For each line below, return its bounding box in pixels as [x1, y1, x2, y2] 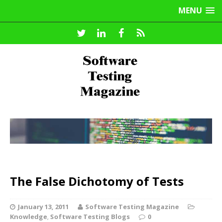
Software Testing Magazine [85, 202, 179, 211]
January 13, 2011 [18, 202, 69, 211]
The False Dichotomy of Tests [10, 172, 184, 189]
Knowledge [10, 212, 47, 221]
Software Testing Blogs [50, 212, 130, 221]
